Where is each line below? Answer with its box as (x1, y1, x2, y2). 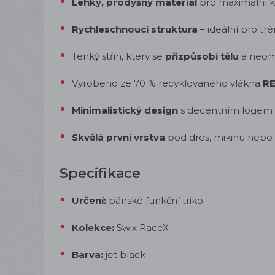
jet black (103, 249, 145, 260)
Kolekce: (72, 222, 114, 233)
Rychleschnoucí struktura (72, 23, 198, 35)
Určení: (72, 195, 106, 206)
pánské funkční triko (106, 195, 203, 206)
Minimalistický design (72, 104, 178, 116)
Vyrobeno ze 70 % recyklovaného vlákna (72, 77, 263, 89)
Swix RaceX (114, 222, 169, 233)
